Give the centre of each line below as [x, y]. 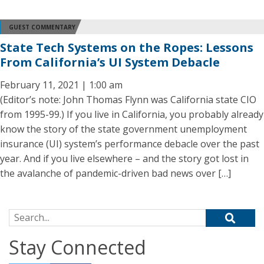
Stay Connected [77, 247]
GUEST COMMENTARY [42, 27]
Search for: [32, 216]
